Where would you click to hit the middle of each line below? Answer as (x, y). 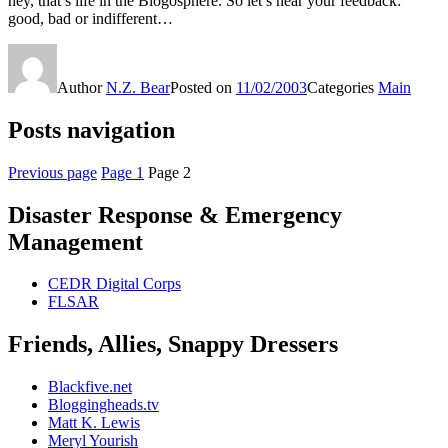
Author (81, 87)
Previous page (52, 172)
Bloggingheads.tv (103, 405)
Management (75, 241)
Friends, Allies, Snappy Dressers (173, 344)
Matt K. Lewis (94, 423)
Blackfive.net (90, 387)
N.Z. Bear (138, 87)
